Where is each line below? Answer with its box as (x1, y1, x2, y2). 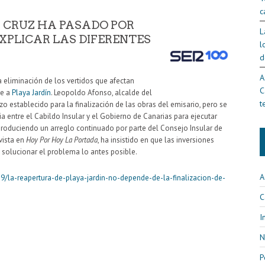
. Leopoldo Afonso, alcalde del (51, 87, 152, 98)
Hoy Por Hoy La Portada (26, 134, 98, 145)
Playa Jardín (12, 87, 51, 98)
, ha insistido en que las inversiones (98, 134, 214, 145)
